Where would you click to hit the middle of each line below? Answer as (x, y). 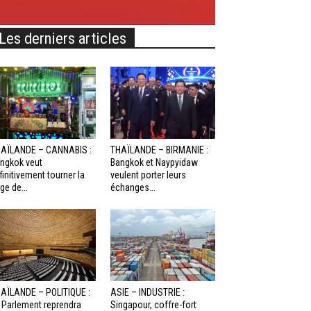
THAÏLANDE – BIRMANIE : (159, 150)
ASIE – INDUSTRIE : (147, 293)
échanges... (133, 188)
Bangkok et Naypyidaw (154, 163)
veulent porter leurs (148, 175)
